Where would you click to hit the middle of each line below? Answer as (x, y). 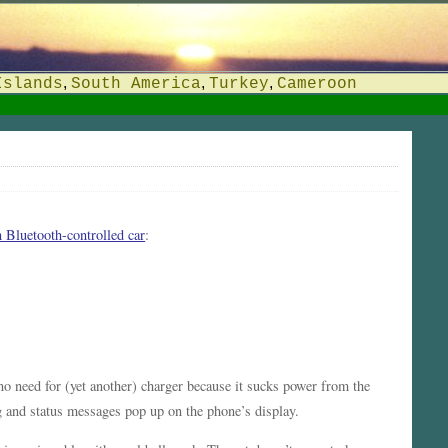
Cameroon (317, 84)
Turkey (239, 84)
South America (136, 84)
